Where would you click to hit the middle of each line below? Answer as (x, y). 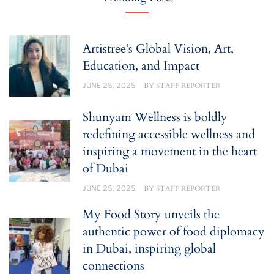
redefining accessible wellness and (169, 135)
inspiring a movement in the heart (170, 152)
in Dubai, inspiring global (149, 248)
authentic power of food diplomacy (174, 231)
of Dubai (106, 169)
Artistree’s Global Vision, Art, (158, 49)
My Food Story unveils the (151, 214)
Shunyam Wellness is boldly (155, 117)
